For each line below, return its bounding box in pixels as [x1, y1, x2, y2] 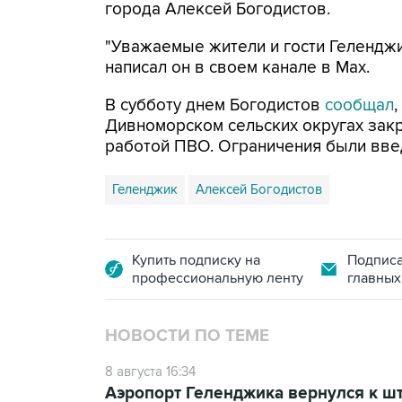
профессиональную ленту [132, 269, 303, 287]
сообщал [325, 95, 394, 116]
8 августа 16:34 [105, 363, 196, 380]
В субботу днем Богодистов [105, 95, 325, 116]
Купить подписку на [132, 251, 260, 269]
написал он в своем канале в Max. [105, 57, 370, 78]
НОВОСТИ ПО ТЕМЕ [105, 326, 269, 346]
